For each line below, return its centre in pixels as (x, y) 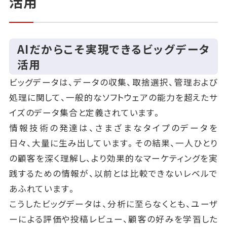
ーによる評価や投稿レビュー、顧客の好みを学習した (113, 219)
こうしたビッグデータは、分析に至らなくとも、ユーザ (113, 204)
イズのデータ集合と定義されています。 (85, 113)
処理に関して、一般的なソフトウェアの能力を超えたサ (113, 98)
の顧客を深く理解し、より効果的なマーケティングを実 (113, 158)
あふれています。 (43, 189)
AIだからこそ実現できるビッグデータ (113, 49)
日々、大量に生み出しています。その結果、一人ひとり (113, 143)
